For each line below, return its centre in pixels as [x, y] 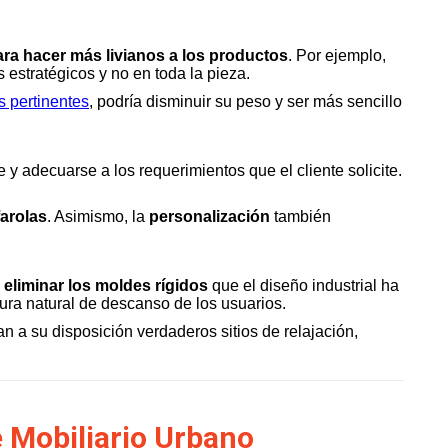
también [300, 216]
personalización [209, 216]
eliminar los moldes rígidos [106, 285]
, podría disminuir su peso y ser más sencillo [245, 101]
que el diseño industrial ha [303, 285]
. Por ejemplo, [337, 55]
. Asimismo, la [98, 216]
